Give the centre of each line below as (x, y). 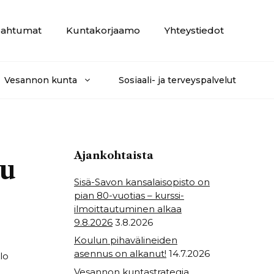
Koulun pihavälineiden (126, 240)
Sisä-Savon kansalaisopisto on (142, 182)
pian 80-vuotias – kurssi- (129, 195)
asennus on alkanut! (120, 254)
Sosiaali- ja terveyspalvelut (177, 80)
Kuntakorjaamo (103, 30)
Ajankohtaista (114, 155)
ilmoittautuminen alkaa (128, 209)
